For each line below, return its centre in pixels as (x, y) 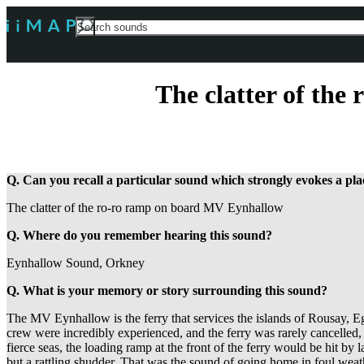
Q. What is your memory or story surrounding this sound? (167, 291)
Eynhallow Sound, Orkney (76, 263)
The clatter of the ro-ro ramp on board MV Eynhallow (145, 208)
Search (92, 25)
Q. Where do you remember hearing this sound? (139, 236)
